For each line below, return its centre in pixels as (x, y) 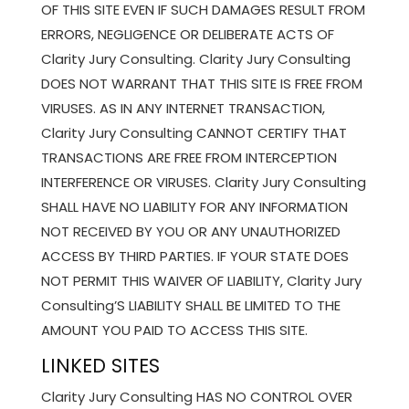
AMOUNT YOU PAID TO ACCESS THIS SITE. (174, 330)
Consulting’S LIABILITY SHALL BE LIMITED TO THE (190, 305)
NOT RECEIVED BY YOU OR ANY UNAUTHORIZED (190, 231)
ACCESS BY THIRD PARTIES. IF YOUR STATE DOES (194, 256)
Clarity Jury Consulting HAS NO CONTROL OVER (196, 396)
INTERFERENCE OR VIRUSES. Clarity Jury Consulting (203, 182)
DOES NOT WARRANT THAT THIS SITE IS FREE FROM (201, 83)
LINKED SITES (100, 365)
